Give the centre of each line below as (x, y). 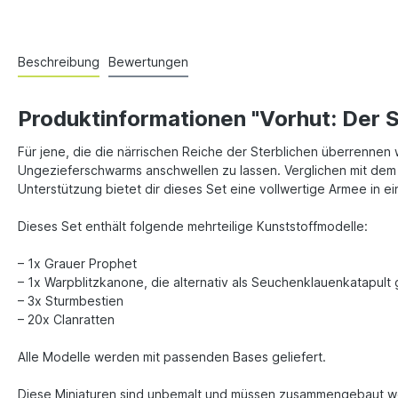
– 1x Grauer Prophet (77, 263)
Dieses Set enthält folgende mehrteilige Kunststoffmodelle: (193, 226)
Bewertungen (148, 62)
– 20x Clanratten (66, 319)
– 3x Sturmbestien (71, 301)
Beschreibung (59, 62)
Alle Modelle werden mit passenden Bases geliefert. (172, 357)
